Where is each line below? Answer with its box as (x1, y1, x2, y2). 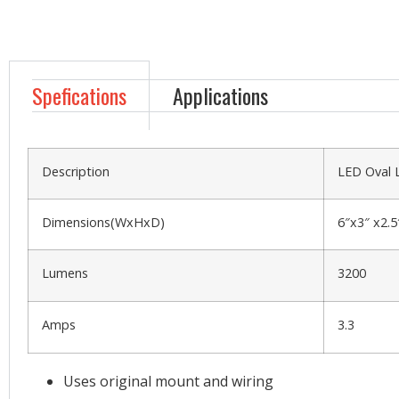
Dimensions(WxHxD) (42, 213, 165, 231)
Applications (173, 78, 268, 111)
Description (42, 162, 110, 180)
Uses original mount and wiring (63, 370, 273, 391)
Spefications (32, 78, 126, 111)
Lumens (42, 264, 88, 281)
